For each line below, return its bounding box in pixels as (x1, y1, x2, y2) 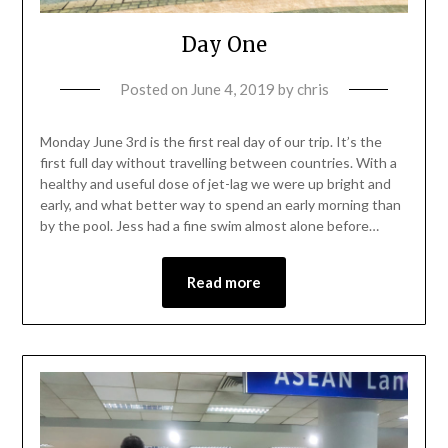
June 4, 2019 (190, 79, 275, 98)
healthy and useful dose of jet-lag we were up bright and (39, 174, 391, 192)
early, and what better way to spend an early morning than (39, 195, 401, 213)
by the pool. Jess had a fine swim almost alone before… (39, 216, 379, 234)
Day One (181, 31, 267, 57)
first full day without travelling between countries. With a (39, 153, 397, 171)
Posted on (119, 79, 191, 98)
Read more (187, 272, 261, 291)
